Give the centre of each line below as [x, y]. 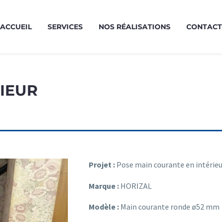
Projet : [102, 165]
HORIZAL [135, 186]
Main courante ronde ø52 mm [170, 207]
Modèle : [105, 207]
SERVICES [65, 27]
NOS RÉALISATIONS [135, 27]
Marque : [104, 186]
